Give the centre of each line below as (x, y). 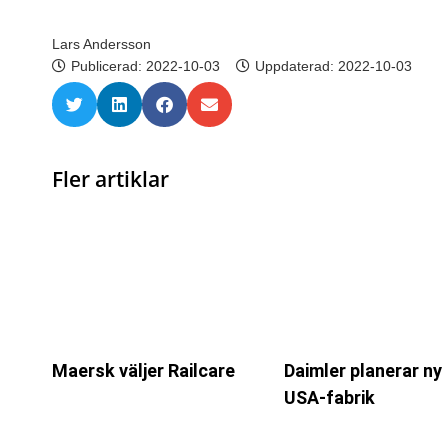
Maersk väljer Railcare (143, 371)
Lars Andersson (101, 43)
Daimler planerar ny (362, 371)
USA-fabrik (329, 398)
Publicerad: (108, 65)
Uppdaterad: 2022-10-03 (333, 65)
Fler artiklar (110, 178)
